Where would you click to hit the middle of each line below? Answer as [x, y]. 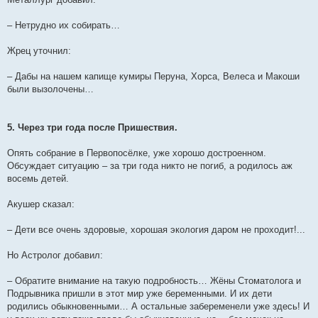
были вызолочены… [50, 89]
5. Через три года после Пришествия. [92, 127]
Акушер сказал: [41, 204]
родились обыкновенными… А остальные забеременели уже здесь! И [158, 306]
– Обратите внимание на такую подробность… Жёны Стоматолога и [154, 281]
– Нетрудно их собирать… [64, 25]
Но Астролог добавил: [55, 255]
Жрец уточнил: [39, 51]
